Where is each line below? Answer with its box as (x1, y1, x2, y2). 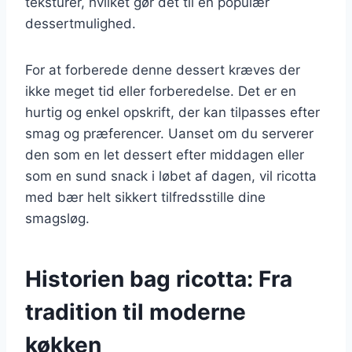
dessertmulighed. (25, 15, 136, 31)
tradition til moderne (25, 298, 246, 325)
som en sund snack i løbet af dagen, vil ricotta (25, 167, 317, 184)
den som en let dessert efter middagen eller (25, 146, 304, 163)
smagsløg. (25, 210, 90, 226)
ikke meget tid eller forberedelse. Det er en (25, 82, 296, 99)
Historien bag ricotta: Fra (25, 265, 292, 292)
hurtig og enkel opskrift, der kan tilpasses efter (25, 104, 320, 120)
